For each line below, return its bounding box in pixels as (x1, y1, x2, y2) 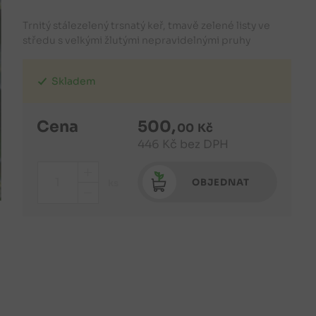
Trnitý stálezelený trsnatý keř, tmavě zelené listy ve (22, 19, 270, 32)
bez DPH (180, 137, 229, 152)
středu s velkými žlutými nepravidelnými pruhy (22, 34, 250, 47)
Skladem (51, 75, 96, 88)
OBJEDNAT (192, 176, 250, 189)
